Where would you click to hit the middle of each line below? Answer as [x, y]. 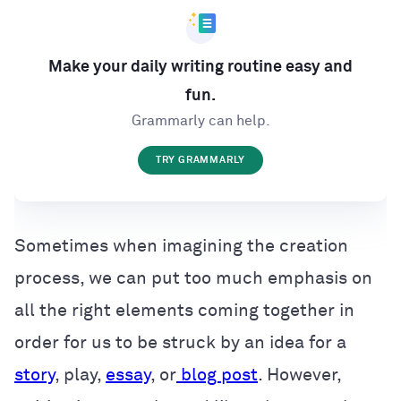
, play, [80, 375]
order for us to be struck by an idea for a [180, 342]
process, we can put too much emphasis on [193, 278]
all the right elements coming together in [184, 310]
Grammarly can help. [200, 121]
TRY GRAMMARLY [200, 160]
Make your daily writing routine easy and [200, 68]
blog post [219, 375]
